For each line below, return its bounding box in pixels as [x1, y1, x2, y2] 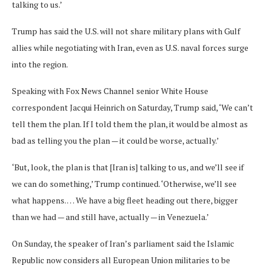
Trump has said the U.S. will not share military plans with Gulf [12, 25, 240, 37]
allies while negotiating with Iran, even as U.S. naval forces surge [12, 41, 248, 53]
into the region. [12, 58, 68, 70]
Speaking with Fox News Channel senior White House [12, 85, 208, 96]
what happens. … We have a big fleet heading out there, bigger [12, 194, 238, 206]
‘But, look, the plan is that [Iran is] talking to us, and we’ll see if [12, 161, 244, 173]
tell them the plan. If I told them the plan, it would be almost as [12, 118, 248, 130]
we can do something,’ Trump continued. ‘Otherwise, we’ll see [12, 177, 237, 189]
